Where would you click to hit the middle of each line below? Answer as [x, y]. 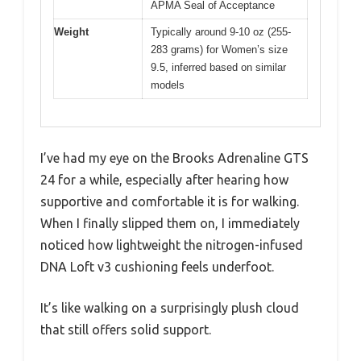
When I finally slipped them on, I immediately [170, 223]
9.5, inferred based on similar [218, 67]
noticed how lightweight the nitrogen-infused [172, 245]
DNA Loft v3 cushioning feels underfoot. [157, 267]
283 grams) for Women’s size [219, 49]
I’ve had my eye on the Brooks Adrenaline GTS [174, 158]
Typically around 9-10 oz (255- [221, 31]
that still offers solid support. [126, 330]
